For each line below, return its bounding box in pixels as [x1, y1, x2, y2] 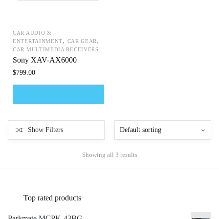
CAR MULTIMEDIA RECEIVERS [13, 46, 99, 52]
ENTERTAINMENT [13, 38, 63, 44]
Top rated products [23, 193, 81, 202]
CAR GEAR [67, 38, 97, 44]
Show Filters [28, 126, 63, 134]
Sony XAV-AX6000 [13, 55, 77, 64]
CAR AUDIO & [13, 29, 52, 36]
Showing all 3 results [82, 151, 137, 158]
